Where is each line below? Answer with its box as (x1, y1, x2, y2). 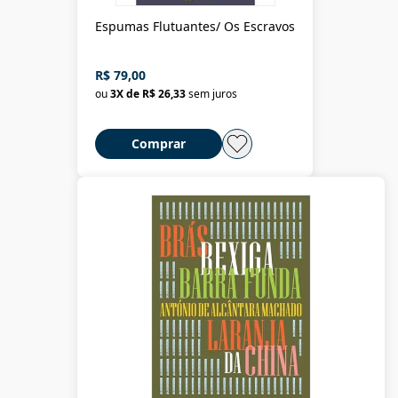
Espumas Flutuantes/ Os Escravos (95, 17, 295, 35)
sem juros (188, 85, 237, 101)
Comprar (131, 134, 186, 152)
